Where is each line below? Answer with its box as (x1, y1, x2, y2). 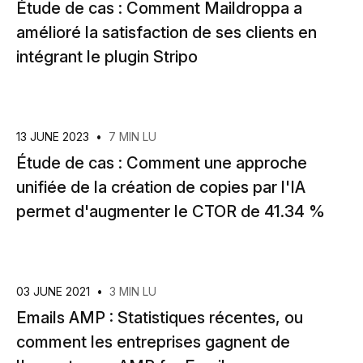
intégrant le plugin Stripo (16, 47, 198, 66)
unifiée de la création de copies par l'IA (16, 177, 305, 197)
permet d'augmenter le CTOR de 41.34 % (16, 202, 325, 221)
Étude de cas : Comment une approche (16, 153, 307, 173)
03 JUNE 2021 (16, 284, 93, 298)
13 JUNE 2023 (16, 130, 92, 143)
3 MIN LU (109, 284, 156, 298)
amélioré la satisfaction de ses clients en (16, 23, 317, 42)
